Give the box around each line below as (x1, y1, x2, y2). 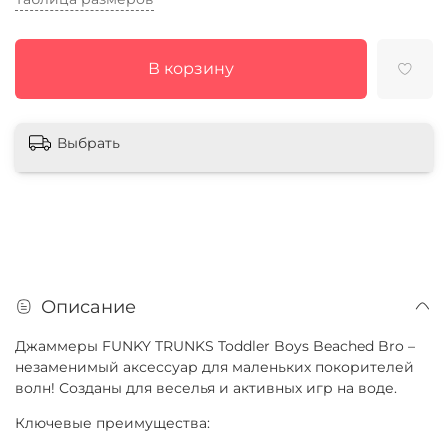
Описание (41, 296, 136, 318)
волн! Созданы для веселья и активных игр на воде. (15, 379, 397, 398)
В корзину (147, 58, 234, 78)
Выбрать (57, 133, 120, 152)
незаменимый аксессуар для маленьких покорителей (15, 358, 414, 377)
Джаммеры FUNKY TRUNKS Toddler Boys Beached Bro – (15, 337, 415, 356)
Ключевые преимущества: (15, 414, 210, 433)
